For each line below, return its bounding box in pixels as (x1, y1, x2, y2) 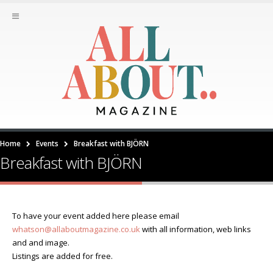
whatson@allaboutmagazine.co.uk (12, 223, 140, 235)
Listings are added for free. (12, 250, 113, 261)
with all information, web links (140, 223, 251, 235)
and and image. (12, 236, 69, 248)
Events (36, 138, 58, 149)
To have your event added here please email (12, 210, 179, 221)
